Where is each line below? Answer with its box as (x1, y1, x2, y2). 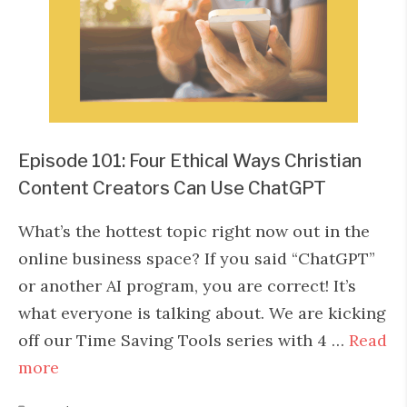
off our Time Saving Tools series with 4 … (18, 330, 349, 351)
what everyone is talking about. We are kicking (18, 303, 386, 323)
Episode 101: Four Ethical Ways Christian (18, 150, 362, 172)
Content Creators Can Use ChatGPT (18, 177, 326, 199)
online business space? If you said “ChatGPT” (18, 248, 375, 269)
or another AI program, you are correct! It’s (18, 275, 356, 296)
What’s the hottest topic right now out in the (18, 221, 370, 242)
